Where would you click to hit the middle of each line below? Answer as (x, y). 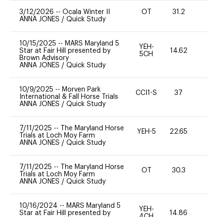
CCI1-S (147, 93)
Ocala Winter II (86, 12)
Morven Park (81, 89)
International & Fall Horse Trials (69, 97)
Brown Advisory (44, 58)
